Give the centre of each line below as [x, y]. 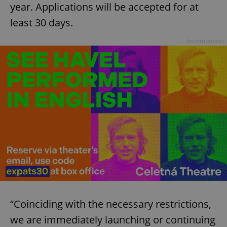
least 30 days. [42, 23]
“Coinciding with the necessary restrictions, [111, 204]
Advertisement [205, 41]
